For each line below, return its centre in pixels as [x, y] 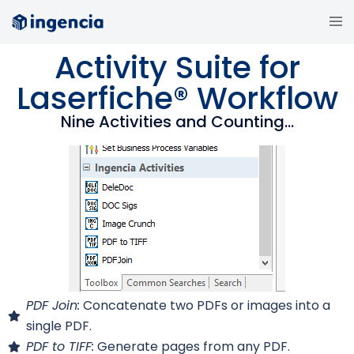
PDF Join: [53, 306]
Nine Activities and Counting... [177, 122]
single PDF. [58, 326]
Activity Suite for [177, 68]
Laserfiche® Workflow [177, 99]
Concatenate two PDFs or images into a [205, 306]
